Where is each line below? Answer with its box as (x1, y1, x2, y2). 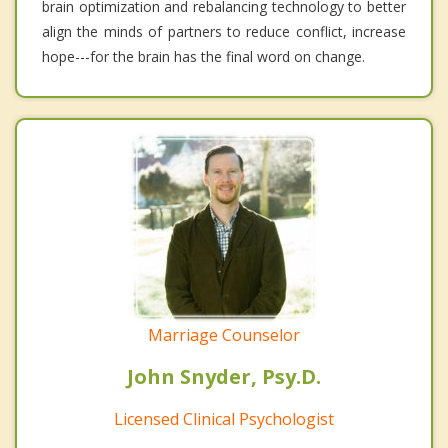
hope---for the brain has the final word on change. (42, 47, 365, 67)
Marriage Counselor (148, 324, 300, 347)
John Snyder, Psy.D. (127, 363, 321, 391)
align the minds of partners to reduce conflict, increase (42, 22, 406, 42)
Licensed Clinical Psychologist (114, 408, 334, 431)
